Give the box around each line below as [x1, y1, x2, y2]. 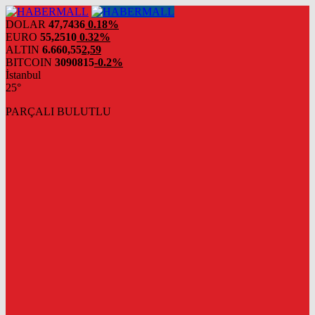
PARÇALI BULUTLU [6, 105, 111, 117]
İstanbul [6, 69, 41, 81]
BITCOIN [6, 56, 52, 68]
